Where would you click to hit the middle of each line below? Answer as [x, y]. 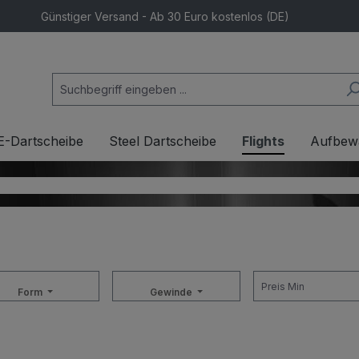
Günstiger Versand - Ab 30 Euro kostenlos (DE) [165, 16]
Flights [263, 141]
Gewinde [172, 292]
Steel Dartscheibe [163, 141]
